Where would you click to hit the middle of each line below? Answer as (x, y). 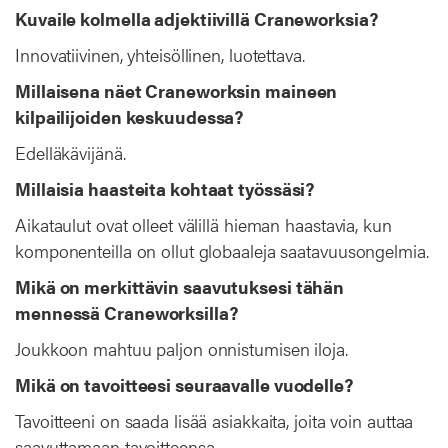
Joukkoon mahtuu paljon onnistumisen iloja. (181, 348)
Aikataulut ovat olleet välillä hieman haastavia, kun (203, 224)
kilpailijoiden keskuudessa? (129, 116)
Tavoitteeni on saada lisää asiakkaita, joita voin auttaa (214, 420)
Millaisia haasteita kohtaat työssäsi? (165, 188)
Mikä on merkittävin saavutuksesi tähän (180, 286)
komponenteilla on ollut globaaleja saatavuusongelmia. (222, 250)
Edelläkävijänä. (70, 152)
